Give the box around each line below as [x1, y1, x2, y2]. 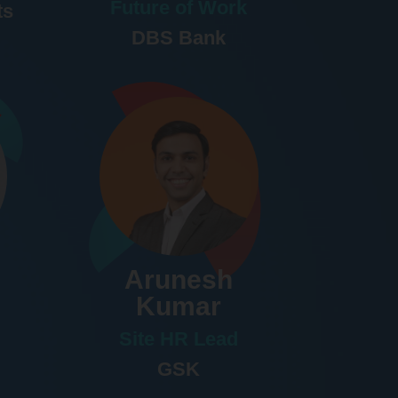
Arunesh [124, 265, 234, 295]
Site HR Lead [119, 328, 239, 351]
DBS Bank [131, 26, 227, 49]
